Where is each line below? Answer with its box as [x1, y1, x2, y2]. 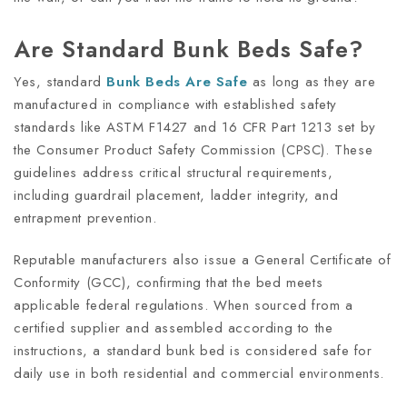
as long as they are [247, 71, 376, 92]
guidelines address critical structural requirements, [14, 162, 333, 183]
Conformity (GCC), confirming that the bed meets [14, 272, 323, 293]
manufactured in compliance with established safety [14, 94, 338, 114]
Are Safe [185, 71, 248, 92]
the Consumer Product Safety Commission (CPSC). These [14, 139, 373, 160]
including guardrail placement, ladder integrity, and [14, 184, 339, 205]
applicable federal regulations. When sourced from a [14, 294, 353, 315]
